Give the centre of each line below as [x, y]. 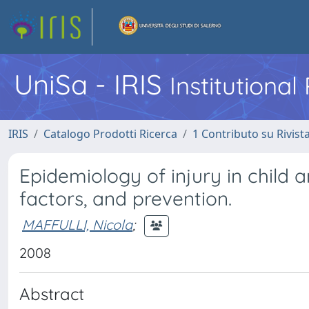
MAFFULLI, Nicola [77, 224]
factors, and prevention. [126, 198]
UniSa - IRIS [92, 84]
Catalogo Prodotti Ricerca [110, 134]
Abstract [52, 294]
